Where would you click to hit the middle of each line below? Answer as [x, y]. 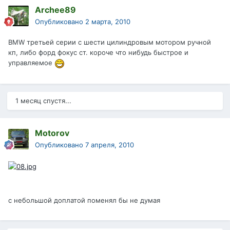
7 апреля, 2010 [110, 145]
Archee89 [55, 10]
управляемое [31, 63]
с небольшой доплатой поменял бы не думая [84, 200]
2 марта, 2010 [108, 22]
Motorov [52, 133]
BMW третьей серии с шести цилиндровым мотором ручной [110, 42]
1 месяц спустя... [43, 101]
